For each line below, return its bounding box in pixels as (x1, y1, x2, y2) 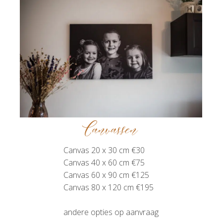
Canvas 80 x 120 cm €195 (63, 181, 154, 193)
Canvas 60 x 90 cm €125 (63, 169, 149, 180)
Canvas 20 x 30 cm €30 (63, 144, 145, 156)
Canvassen (84, 117, 138, 143)
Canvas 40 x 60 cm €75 (63, 157, 145, 168)
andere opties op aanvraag (63, 206, 159, 218)
